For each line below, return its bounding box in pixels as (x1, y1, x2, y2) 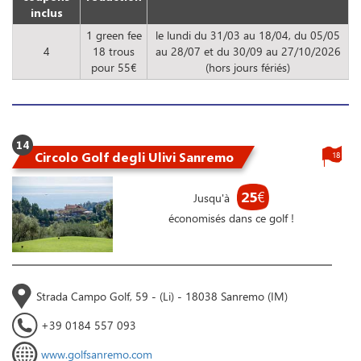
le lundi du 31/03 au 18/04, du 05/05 (156, 27, 340, 43)
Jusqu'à (193, 189, 233, 205)
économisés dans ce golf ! (168, 210, 294, 226)
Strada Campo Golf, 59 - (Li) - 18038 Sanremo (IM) (36, 288, 288, 304)
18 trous (93, 43, 135, 59)
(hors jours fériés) (205, 59, 290, 75)
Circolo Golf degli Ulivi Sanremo (35, 147, 234, 166)
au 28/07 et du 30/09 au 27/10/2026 (155, 43, 341, 59)
